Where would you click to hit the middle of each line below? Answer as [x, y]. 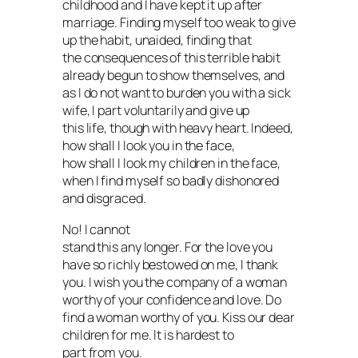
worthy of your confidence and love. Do [172, 299]
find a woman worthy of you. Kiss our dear [179, 317]
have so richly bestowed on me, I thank [171, 264]
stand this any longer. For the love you [168, 247]
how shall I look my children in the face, [171, 163]
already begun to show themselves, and [174, 76]
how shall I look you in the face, [149, 146]
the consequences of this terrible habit [172, 58]
